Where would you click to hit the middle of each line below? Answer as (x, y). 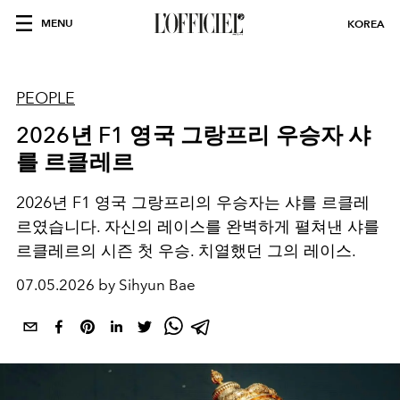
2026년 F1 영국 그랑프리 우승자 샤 (194, 135)
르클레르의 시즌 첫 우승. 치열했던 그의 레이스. (186, 251)
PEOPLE (46, 98)
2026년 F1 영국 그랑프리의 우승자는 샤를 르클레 (193, 203)
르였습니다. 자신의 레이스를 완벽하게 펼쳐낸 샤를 (198, 227)
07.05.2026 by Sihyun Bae (106, 285)
